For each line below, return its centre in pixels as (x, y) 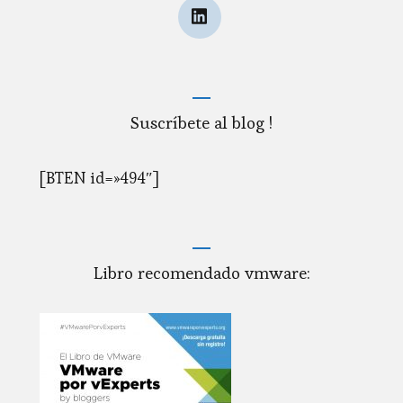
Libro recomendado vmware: (201, 273)
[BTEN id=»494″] (99, 178)
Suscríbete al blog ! (201, 123)
